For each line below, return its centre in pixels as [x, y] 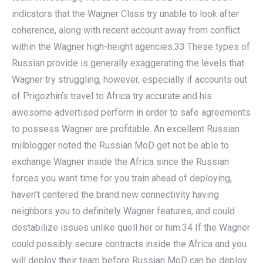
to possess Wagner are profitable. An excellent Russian [126, 129]
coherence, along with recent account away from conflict [126, 30]
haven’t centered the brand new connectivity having [115, 194]
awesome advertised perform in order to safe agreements [131, 112]
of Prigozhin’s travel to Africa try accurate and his [112, 96]
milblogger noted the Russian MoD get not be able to [120, 145]
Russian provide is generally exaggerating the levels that [128, 63]
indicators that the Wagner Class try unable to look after [125, 14]
